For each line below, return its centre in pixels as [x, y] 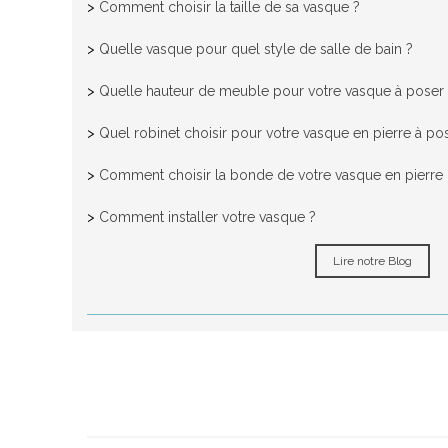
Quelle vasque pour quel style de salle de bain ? [256, 49]
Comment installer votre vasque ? [207, 217]
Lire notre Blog [372, 261]
